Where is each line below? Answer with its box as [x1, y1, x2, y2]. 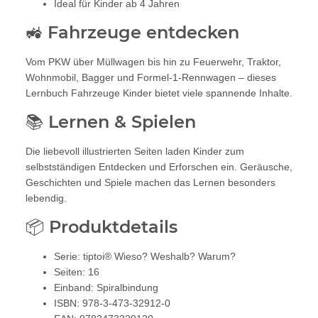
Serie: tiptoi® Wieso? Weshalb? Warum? [54, 250, 236, 262]
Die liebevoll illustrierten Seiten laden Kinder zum [26, 145, 244, 157]
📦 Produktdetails [26, 216, 177, 237]
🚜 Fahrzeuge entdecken [26, 21, 239, 43]
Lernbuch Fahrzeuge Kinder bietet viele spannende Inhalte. [26, 87, 292, 99]
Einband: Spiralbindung [54, 281, 158, 293]
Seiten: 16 [54, 265, 99, 278]
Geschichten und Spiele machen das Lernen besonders [26, 176, 275, 188]
